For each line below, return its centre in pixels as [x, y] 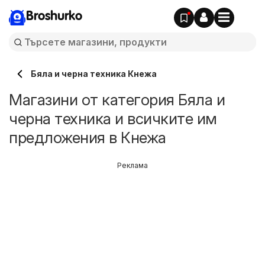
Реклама [132, 165]
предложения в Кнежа [88, 138]
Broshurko [54, 17]
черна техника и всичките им [113, 119]
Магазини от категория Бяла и [117, 100]
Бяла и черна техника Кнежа [94, 74]
